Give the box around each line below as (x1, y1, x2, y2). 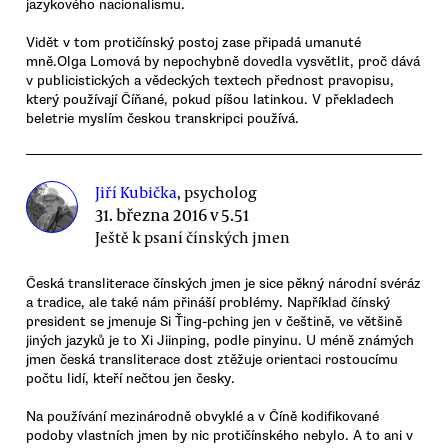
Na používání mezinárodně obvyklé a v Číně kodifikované (26, 408, 379, 426)
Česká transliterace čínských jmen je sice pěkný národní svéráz (26, 275, 421, 293)
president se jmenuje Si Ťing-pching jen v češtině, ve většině (26, 313, 402, 331)
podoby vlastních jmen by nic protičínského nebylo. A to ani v (26, 427, 413, 445)
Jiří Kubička (95, 182, 178, 203)
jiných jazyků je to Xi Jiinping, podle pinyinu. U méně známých (26, 332, 414, 350)
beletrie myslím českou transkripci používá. (26, 110, 299, 128)
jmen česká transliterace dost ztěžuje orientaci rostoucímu (26, 351, 398, 369)
